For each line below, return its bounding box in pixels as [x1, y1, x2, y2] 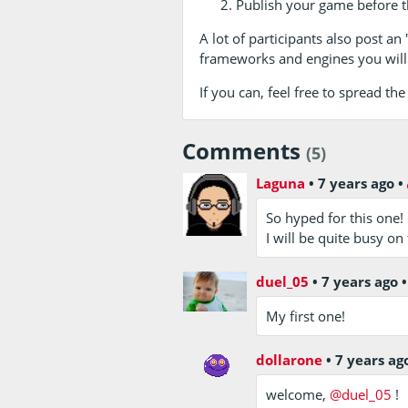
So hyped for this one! [265, 208, 403, 227]
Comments [181, 135, 306, 166]
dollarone [255, 350, 322, 369]
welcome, [265, 384, 330, 403]
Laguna [255, 173, 305, 192]
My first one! [265, 306, 345, 325]
